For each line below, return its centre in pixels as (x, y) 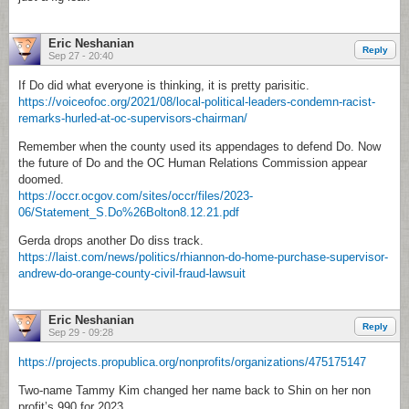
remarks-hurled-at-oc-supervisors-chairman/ (133, 118)
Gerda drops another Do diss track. (111, 241)
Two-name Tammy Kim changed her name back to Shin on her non (194, 390)
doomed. (41, 179)
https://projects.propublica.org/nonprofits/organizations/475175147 (192, 362)
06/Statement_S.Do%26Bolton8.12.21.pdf (129, 212)
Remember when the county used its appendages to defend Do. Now (199, 147)
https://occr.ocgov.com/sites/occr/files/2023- (136, 196)
